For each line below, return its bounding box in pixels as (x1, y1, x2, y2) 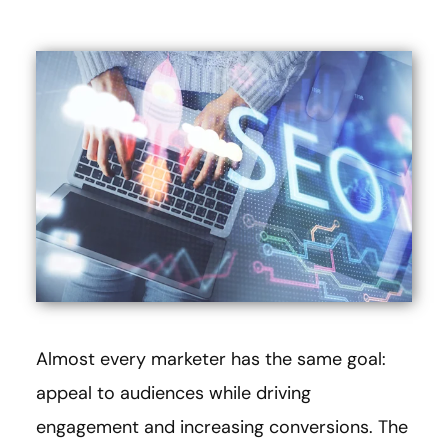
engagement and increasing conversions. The (36, 414, 408, 439)
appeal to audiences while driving (36, 380, 311, 405)
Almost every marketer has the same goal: (36, 346, 386, 371)
